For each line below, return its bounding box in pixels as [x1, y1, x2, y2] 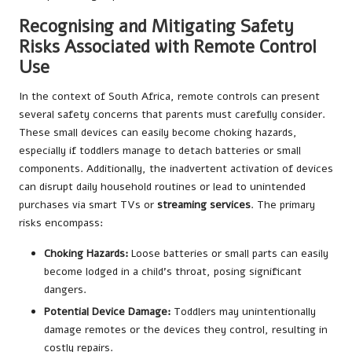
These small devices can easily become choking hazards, [19, 124, 297, 140]
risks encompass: [19, 214, 103, 230]
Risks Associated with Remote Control [19, 34, 317, 59]
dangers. [44, 281, 86, 297]
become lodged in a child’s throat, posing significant [44, 263, 302, 279]
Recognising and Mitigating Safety [19, 13, 294, 38]
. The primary [251, 196, 315, 212]
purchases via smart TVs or [19, 196, 157, 212]
